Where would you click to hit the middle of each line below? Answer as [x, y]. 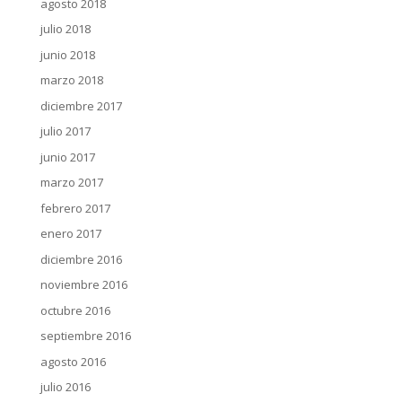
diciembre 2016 [81, 259]
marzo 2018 [71, 80]
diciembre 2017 [81, 105]
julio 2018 [65, 29]
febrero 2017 [75, 208]
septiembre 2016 [85, 336]
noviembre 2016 [83, 284]
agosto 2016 [73, 361]
